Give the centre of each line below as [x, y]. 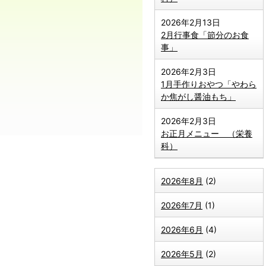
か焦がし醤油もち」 [198, 96]
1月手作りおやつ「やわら [209, 84]
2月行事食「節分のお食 [205, 35]
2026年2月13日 [191, 22]
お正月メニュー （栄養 [207, 133]
